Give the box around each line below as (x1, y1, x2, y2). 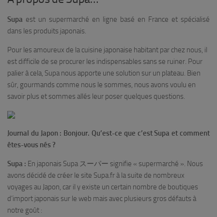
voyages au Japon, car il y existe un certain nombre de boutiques (7, 183, 198, 191)
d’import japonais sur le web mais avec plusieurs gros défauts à (7, 194, 196, 203)
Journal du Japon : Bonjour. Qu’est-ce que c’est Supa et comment (7, 129, 210, 138)
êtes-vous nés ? (7, 140, 56, 149)
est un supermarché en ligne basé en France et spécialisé (23, 15, 210, 24)
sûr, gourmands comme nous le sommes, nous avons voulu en (7, 80, 196, 89)
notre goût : (7, 206, 42, 215)
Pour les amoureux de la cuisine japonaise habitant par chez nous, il (7, 46, 207, 54)
